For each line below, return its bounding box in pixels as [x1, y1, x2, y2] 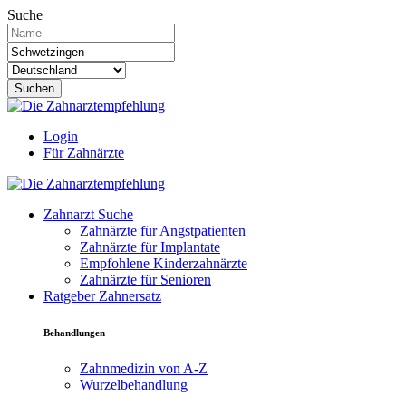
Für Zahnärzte [43, 145, 124, 160]
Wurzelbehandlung [80, 376, 188, 392]
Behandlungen [43, 326, 105, 338]
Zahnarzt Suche [43, 207, 133, 222]
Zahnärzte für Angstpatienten [80, 223, 246, 238]
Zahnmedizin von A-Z [80, 360, 208, 376]
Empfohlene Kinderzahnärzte [80, 256, 247, 271]
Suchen [14, 82, 54, 95]
